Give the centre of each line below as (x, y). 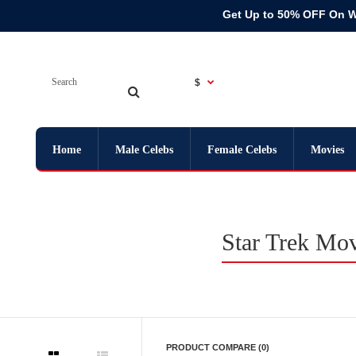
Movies (327, 150)
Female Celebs (242, 150)
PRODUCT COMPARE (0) (218, 347)
